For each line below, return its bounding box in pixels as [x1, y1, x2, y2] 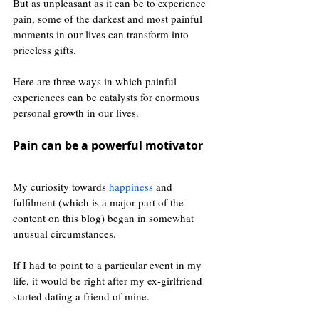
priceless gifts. [13, 43, 79, 58]
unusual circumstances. [13, 226, 116, 241]
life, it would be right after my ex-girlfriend [13, 273, 205, 288]
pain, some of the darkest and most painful [13, 11, 205, 26]
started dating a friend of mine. [13, 289, 152, 304]
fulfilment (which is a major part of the [13, 195, 187, 210]
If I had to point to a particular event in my [13, 258, 204, 273]
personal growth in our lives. [13, 105, 139, 120]
